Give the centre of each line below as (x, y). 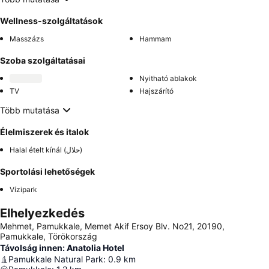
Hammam (155, 39)
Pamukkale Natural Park (56, 259)
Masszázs (27, 39)
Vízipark (23, 189)
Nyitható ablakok (168, 78)
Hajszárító (156, 91)
